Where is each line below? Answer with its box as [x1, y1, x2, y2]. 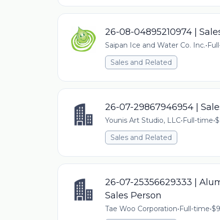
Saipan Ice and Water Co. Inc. [105, 41, 205, 50]
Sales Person [105, 190, 162, 201]
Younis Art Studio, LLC [105, 116, 181, 125]
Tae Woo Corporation [105, 204, 177, 213]
